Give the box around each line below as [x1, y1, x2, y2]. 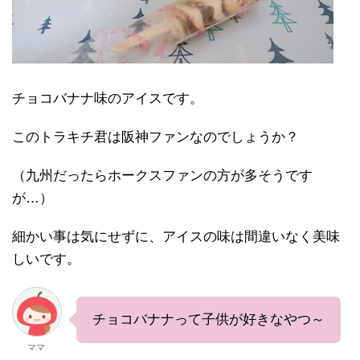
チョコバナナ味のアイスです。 [12, 91, 203, 107]
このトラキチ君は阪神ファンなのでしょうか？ [12, 129, 299, 145]
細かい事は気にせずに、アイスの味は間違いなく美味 [12, 229, 340, 245]
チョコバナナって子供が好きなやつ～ [92, 312, 325, 328]
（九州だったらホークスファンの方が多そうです [12, 168, 313, 184]
